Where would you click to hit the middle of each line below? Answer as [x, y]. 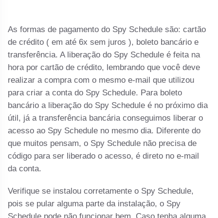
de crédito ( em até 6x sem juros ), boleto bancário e [103, 42]
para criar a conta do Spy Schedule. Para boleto [95, 93]
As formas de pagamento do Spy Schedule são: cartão [107, 30]
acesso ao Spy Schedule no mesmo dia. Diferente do [104, 131]
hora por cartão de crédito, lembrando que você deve [104, 68]
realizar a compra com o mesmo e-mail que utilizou [101, 80]
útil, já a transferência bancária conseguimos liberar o [106, 118]
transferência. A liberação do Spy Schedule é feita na [104, 55]
